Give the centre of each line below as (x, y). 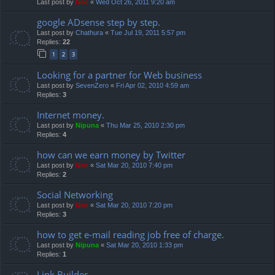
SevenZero (92, 85)
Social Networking (75, 194)
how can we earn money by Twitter (111, 154)
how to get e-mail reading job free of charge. (130, 234)
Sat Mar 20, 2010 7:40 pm (134, 165)
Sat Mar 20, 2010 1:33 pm (145, 245)
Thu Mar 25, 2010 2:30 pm (145, 125)
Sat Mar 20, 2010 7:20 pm (134, 205)
